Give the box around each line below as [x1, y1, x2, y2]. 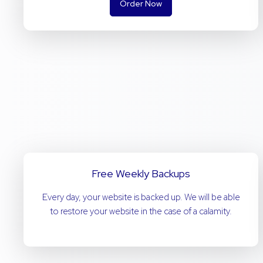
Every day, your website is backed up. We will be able [42, 191, 240, 203]
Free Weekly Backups [92, 167, 190, 180]
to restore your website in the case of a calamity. [50, 205, 232, 217]
